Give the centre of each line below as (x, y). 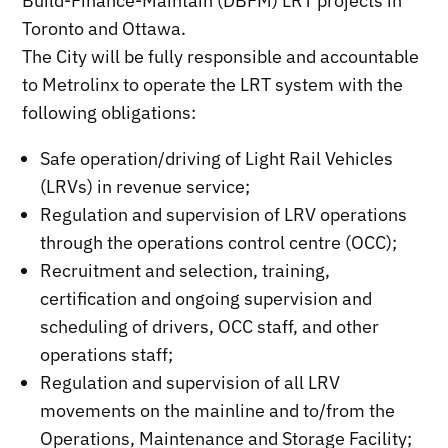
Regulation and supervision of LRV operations (224, 214)
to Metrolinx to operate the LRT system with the (213, 84)
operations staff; (107, 354)
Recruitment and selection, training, (185, 270)
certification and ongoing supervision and (206, 298)
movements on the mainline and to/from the (218, 410)
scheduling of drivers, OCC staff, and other (210, 326)
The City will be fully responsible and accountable (221, 56)
